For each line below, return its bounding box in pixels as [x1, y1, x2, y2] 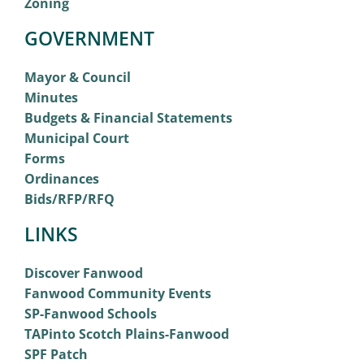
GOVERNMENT [24, 24, 154, 51]
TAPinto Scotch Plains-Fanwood [24, 324, 229, 343]
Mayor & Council [24, 67, 131, 86]
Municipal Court [24, 128, 129, 147]
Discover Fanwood [24, 263, 143, 282]
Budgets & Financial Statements [24, 108, 232, 127]
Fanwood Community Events [24, 284, 211, 302]
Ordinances [24, 169, 99, 188]
